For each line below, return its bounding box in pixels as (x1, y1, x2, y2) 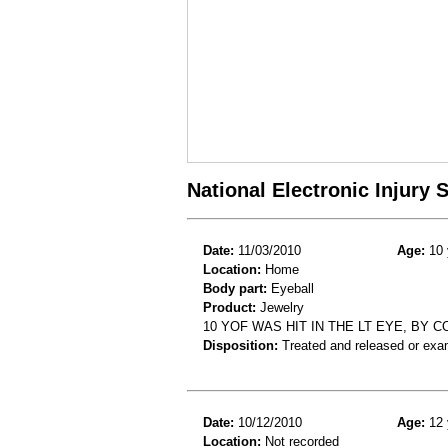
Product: (203, 299, 256, 315)
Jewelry (256, 299, 304, 315)
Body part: (203, 280, 267, 296)
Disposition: (203, 337, 278, 353)
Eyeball (267, 280, 314, 296)
